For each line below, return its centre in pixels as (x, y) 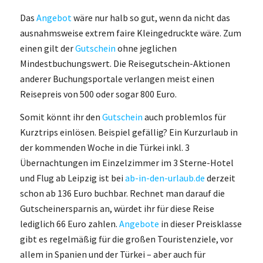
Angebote (139, 224)
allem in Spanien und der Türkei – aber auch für (112, 254)
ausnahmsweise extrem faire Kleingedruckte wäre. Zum (130, 33)
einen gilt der (47, 48)
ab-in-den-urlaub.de (165, 178)
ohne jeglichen (146, 48)
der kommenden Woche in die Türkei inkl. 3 (104, 148)
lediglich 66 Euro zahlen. (69, 224)
